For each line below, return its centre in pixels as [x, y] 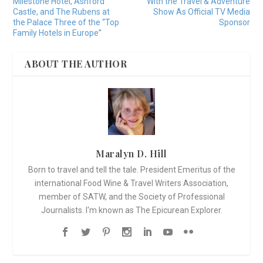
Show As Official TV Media [201, 12]
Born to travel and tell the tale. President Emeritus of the [131, 170]
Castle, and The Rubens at [62, 12]
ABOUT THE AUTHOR [76, 64]
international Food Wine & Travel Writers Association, [131, 183]
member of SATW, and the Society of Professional [131, 197]
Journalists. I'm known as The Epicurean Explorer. [131, 210]
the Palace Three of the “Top [66, 23]
